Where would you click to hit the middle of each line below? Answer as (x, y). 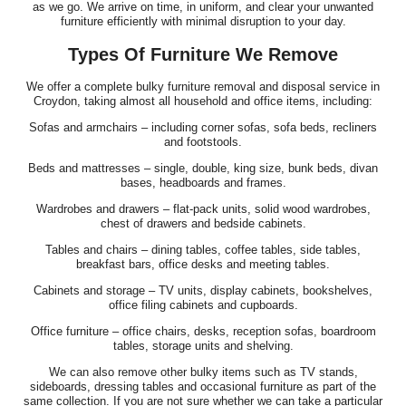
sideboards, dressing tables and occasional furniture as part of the (203, 387)
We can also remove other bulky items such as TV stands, (203, 372)
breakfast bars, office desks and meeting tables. (203, 265)
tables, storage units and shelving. (203, 346)
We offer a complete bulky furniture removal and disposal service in (203, 87)
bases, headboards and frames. (203, 183)
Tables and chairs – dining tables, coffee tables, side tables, (203, 250)
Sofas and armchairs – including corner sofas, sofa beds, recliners (203, 128)
